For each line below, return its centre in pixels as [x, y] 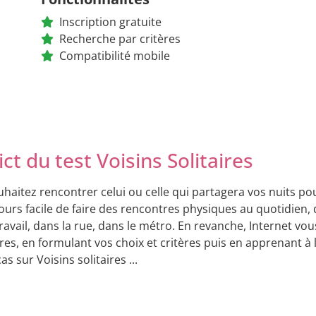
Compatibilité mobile [114, 55]
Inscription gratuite [110, 22]
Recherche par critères [120, 38]
